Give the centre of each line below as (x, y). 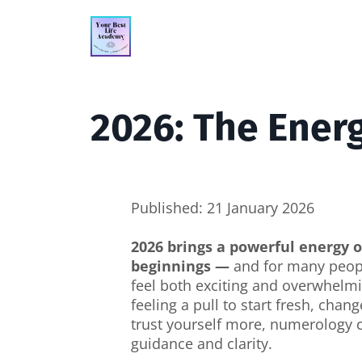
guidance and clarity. (202, 343)
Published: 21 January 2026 (223, 208)
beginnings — (182, 266)
